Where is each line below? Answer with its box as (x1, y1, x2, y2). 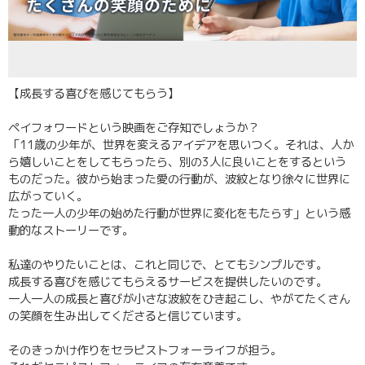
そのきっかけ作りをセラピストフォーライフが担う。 (8, 342, 282, 358)
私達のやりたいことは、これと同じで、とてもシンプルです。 (8, 257, 328, 273)
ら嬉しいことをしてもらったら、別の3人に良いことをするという (8, 154, 346, 170)
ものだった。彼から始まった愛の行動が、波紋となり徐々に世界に (8, 171, 350, 187)
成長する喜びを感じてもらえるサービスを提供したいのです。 (8, 274, 328, 290)
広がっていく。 (8, 188, 88, 204)
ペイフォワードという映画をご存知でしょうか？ (8, 120, 259, 136)
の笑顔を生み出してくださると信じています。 (8, 308, 248, 324)
